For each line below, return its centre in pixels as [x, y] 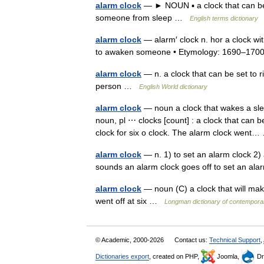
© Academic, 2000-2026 [131, 240]
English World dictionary [173, 87]
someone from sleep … [143, 18]
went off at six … [130, 201]
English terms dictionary [224, 18]
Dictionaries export [122, 256]
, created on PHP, [175, 256]
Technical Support [235, 240]
